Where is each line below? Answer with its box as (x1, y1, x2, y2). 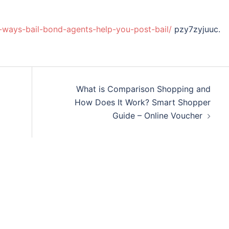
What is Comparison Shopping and (76, 84, 211, 94)
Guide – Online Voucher (112, 110, 202, 121)
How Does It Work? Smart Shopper (74, 97, 211, 107)
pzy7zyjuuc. (172, 24, 220, 34)
